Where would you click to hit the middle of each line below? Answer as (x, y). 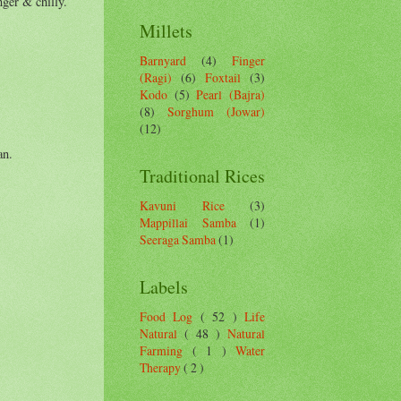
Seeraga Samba (178, 239)
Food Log (170, 316)
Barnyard (163, 60)
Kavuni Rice (182, 205)
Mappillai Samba (188, 222)
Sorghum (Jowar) (216, 111)
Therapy (162, 367)
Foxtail (223, 77)
